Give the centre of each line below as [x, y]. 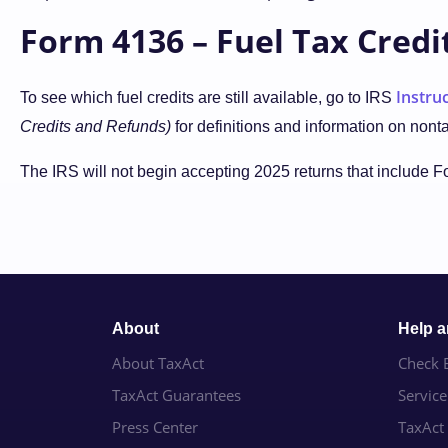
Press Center [155, 427]
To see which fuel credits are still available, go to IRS [208, 97]
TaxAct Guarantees [176, 395]
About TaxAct [158, 363]
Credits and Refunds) [95, 126]
